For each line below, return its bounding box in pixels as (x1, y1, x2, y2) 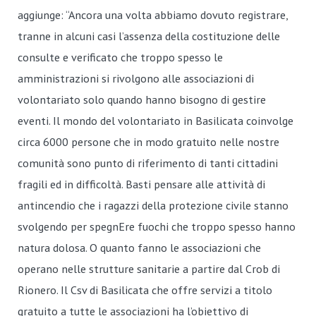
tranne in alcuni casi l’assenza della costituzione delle (18, 29, 280, 43)
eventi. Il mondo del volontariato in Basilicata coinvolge (18, 114, 293, 128)
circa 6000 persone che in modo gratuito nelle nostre (18, 135, 279, 149)
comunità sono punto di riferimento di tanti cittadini (18, 156, 278, 170)
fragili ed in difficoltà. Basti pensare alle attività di (18, 177, 265, 191)
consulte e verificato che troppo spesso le (18, 50, 223, 64)
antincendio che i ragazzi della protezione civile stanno (18, 198, 288, 212)
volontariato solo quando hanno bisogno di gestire (18, 92, 266, 107)
